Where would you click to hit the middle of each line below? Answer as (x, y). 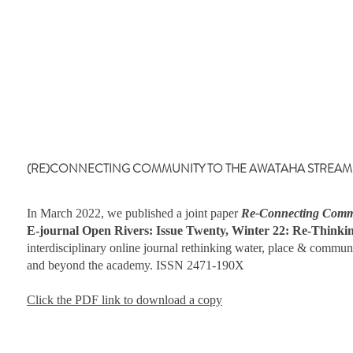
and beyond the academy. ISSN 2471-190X (136, 265)
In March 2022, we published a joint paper (134, 213)
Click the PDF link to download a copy (124, 300)
